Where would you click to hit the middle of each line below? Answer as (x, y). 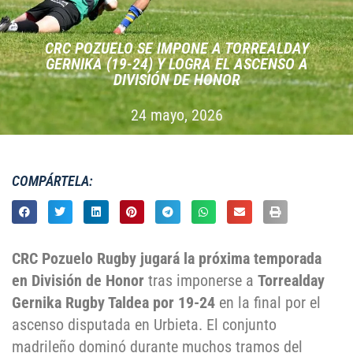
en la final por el (268, 303)
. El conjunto (238, 325)
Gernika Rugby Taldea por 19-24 (113, 303)
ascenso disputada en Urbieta (105, 325)
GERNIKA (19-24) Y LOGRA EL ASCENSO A (176, 64)
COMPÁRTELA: (52, 181)
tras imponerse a (201, 281)
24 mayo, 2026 (176, 115)
